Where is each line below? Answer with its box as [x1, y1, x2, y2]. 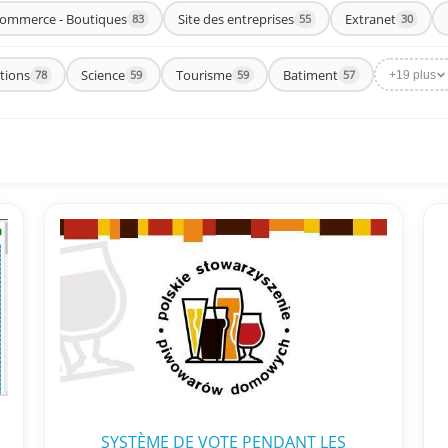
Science [80, 65, 125, 84]
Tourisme [175, 65, 232, 84]
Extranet [344, 9, 396, 28]
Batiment [282, 65, 338, 84]
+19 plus [388, 67, 436, 82]
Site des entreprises [177, 9, 294, 28]
